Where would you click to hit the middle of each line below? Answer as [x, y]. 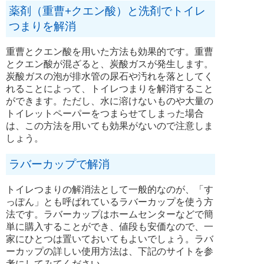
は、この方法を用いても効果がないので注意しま [110, 126]
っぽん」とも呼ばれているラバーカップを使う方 [110, 202]
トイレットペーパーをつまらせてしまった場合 [105, 114]
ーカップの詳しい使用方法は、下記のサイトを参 [110, 252]
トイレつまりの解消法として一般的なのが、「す [110, 190]
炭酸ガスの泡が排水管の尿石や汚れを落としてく [110, 77]
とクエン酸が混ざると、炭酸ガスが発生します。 [110, 64]
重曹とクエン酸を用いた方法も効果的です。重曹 [110, 52]
